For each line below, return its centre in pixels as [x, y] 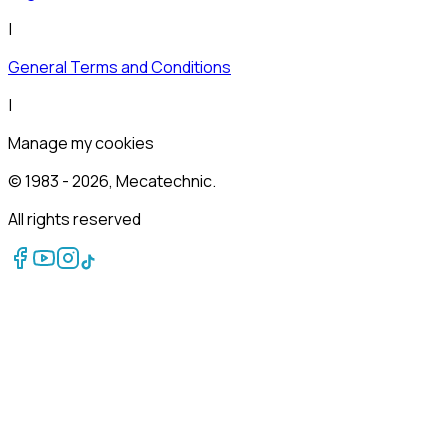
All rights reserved [74, 219]
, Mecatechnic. [162, 181]
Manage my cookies [81, 143]
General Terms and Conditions [119, 67]
